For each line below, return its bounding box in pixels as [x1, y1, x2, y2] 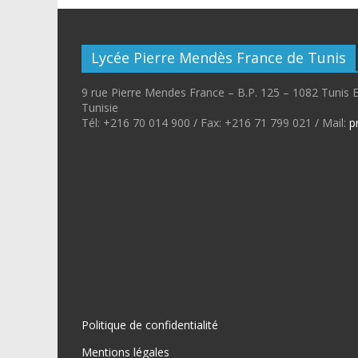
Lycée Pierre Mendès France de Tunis [91, 47, 346, 67]
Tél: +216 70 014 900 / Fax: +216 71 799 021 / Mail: [82, 114, 349, 130]
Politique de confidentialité [82, 316, 218, 332]
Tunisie [82, 99, 118, 115]
